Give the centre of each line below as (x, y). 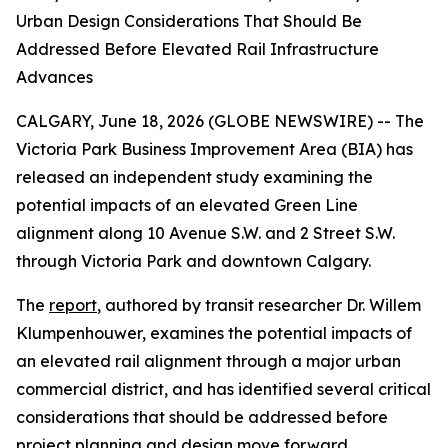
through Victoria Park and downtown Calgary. (193, 261)
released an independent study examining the (194, 177)
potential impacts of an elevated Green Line (187, 205)
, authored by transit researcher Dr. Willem (259, 305)
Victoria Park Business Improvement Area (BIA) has (214, 149)
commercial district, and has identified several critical (223, 389)
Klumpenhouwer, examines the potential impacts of (214, 333)
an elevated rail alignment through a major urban (208, 361)
